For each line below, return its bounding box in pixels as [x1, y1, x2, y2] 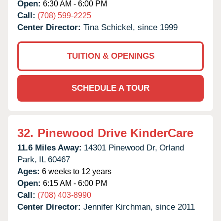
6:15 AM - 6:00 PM [41, 179, 107, 187]
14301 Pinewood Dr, [84, 143, 157, 152]
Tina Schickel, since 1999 [83, 22, 178, 32]
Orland [159, 143, 184, 152]
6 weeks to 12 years [40, 167, 111, 176]
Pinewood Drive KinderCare [37, 126, 193, 140]
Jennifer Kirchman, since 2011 [83, 202, 195, 212]
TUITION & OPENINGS [67, 51, 154, 61]
